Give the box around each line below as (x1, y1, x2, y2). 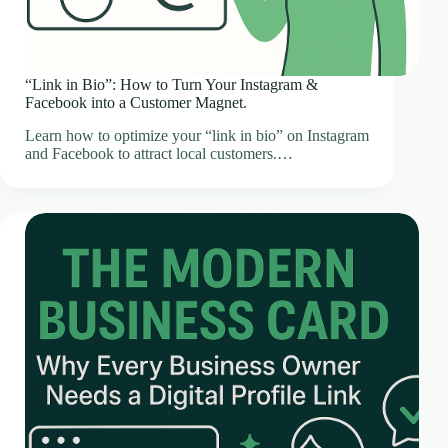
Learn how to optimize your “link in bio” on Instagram (25, 127, 369, 145)
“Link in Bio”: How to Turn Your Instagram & (25, 76, 318, 94)
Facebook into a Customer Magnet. (25, 94, 247, 112)
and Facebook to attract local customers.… (25, 145, 293, 163)
